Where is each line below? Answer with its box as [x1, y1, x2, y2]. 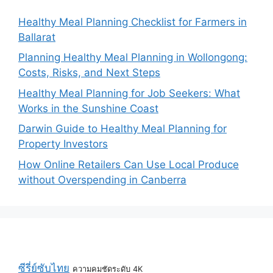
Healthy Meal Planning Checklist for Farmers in [18, 15, 247, 28]
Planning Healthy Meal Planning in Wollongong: [18, 51, 247, 63]
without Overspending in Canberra [18, 173, 186, 186]
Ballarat [18, 30, 55, 43]
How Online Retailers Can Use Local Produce [18, 158, 239, 171]
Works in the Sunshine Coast [18, 102, 158, 115]
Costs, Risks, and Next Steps [18, 66, 160, 79]
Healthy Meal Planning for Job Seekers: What [18, 87, 240, 99]
